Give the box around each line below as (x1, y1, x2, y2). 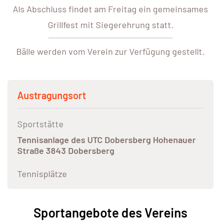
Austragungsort (17, 89, 86, 102)
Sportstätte (17, 118, 64, 130)
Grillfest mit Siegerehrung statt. (47, 19, 174, 31)
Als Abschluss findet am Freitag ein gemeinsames (13, 3, 208, 15)
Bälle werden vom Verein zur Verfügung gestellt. (16, 46, 205, 57)
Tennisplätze (17, 168, 67, 180)
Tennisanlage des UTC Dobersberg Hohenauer (17, 134, 196, 146)
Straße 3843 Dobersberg (17, 145, 114, 156)
